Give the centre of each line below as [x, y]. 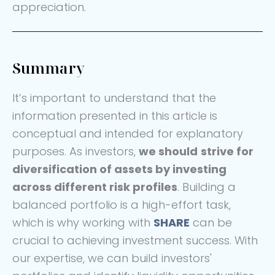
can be [211, 222]
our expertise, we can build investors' [112, 258]
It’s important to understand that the [114, 98]
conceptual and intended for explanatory [128, 133]
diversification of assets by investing [119, 169]
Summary [48, 68]
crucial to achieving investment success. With [135, 240]
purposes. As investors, [76, 151]
